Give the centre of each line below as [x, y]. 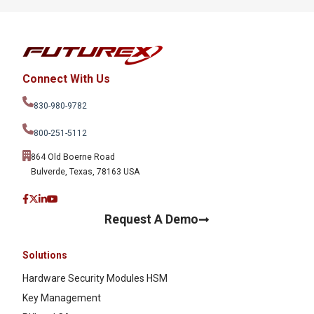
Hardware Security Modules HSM [95, 279]
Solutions [45, 255]
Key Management [62, 298]
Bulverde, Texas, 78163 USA [85, 172]
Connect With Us [66, 79]
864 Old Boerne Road [73, 157]
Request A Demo [152, 220]
